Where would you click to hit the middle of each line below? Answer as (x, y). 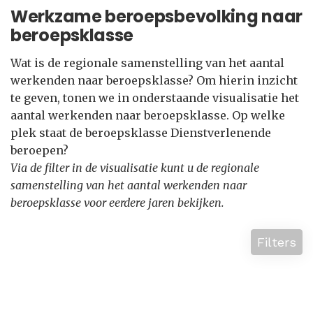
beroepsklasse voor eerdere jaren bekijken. (117, 203)
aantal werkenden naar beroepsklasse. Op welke (148, 115)
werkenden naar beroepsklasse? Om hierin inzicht (154, 80)
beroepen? (39, 150)
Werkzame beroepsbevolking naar (157, 16)
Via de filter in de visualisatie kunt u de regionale (135, 168)
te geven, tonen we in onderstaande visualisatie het (155, 98)
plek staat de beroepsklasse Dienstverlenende (141, 133)
